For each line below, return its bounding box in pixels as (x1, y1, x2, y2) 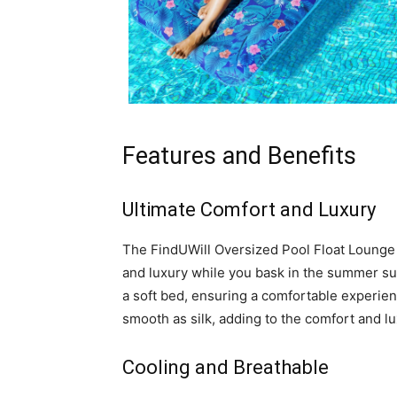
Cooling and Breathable (122, 356, 329, 379)
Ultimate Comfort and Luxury (122, 198, 376, 222)
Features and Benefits (122, 142, 356, 171)
